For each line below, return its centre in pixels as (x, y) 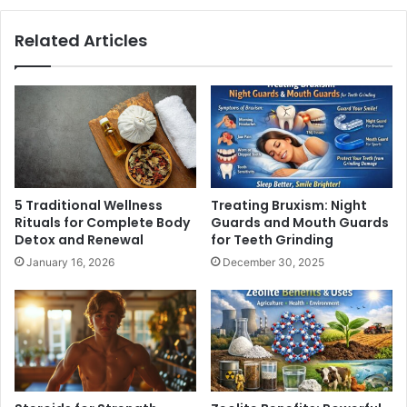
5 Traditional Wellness (89, 205)
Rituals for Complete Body (102, 222)
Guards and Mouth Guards (300, 222)
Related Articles (81, 40)
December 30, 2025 (273, 262)
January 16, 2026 (70, 262)
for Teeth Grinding (272, 239)
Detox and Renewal (79, 239)
